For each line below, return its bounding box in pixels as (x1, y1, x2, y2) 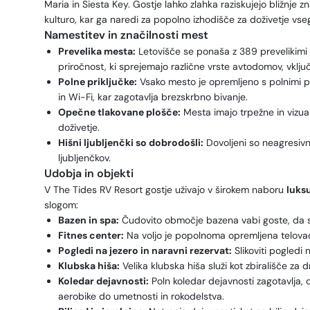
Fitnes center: (58, 229, 124, 241)
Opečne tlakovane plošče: (58, 106, 181, 118)
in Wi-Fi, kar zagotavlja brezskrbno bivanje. (58, 91, 248, 103)
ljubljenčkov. (58, 152, 111, 164)
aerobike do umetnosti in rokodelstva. (58, 290, 224, 302)
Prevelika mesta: (58, 45, 136, 57)
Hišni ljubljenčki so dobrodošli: (58, 136, 203, 149)
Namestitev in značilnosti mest (44, 28, 208, 42)
